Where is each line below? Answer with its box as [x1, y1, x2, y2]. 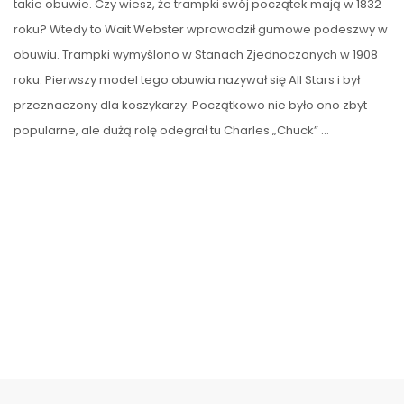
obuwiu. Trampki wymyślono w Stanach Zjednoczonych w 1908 [14, 46, 378, 64]
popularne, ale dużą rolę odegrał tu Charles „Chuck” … [14, 122, 329, 140]
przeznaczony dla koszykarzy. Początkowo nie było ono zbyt [14, 96, 367, 115]
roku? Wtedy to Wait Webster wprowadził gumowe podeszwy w [14, 21, 388, 39]
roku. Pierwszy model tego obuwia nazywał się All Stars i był [14, 71, 360, 89]
